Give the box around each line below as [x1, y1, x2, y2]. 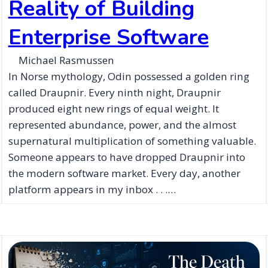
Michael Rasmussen [18, 53, 114, 67]
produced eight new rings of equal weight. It [8, 101, 219, 115]
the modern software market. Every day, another [8, 166, 240, 180]
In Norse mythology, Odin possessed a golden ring [8, 69, 249, 83]
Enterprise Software [8, 22, 209, 52]
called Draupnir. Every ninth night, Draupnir [8, 85, 221, 99]
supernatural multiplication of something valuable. [8, 133, 256, 148]
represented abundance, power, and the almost [8, 117, 236, 132]
